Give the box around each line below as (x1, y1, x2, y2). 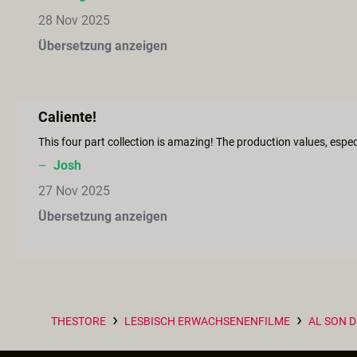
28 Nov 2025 (38, 13, 110, 28)
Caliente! (38, 108, 96, 125)
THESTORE (51, 315, 106, 328)
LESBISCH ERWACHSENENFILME (124, 315, 290, 328)
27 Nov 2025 (38, 183, 110, 198)
